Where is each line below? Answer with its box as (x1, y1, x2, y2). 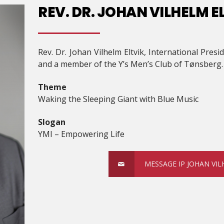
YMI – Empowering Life (38, 128, 125, 139)
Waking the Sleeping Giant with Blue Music (38, 93, 199, 104)
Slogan (38, 116, 66, 127)
